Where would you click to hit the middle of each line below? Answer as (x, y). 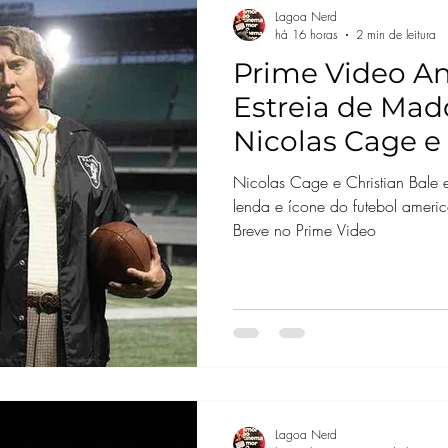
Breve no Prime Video (304, 230)
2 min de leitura (395, 34)
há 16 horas (306, 34)
